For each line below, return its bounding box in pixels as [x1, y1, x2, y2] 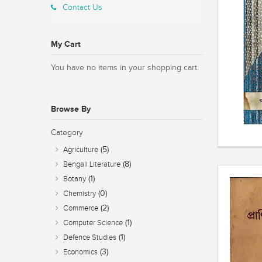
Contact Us [63, 3, 102, 12]
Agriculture [63, 146, 98, 154]
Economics [63, 248, 98, 257]
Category [51, 128, 83, 137]
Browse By [51, 104, 91, 114]
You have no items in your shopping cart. [51, 63, 199, 73]
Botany [63, 175, 86, 184]
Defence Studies [63, 233, 116, 242]
